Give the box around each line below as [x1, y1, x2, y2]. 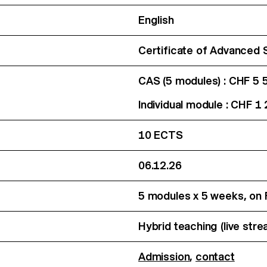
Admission [138, 250, 190, 263]
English [138, 13, 174, 26]
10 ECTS [138, 128, 183, 141]
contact [195, 250, 235, 263]
